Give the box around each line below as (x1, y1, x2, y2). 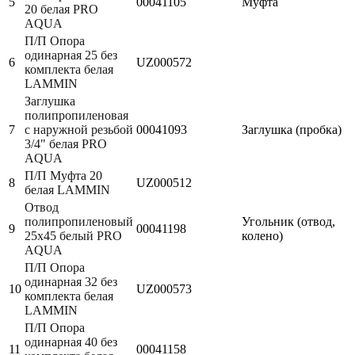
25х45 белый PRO (25, 228, 122, 242)
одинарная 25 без (25, 48, 117, 62)
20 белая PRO (25, 2, 98, 16)
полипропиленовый (25, 214, 133, 228)
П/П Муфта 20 (25, 168, 102, 182)
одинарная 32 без (25, 274, 117, 288)
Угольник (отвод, (242, 214, 335, 228)
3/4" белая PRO (25, 136, 107, 151)
